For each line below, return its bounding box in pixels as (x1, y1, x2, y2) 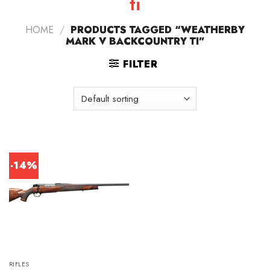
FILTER (122, 57, 158, 72)
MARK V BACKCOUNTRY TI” (65, 34, 205, 49)
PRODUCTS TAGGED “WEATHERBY (67, 23, 245, 37)
